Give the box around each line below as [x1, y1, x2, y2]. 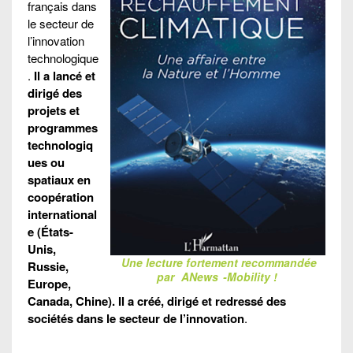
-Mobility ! [222, 269, 277, 285]
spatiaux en [28, 170, 91, 188]
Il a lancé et [31, 66, 95, 84]
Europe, [28, 274, 71, 292]
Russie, [28, 257, 69, 275]
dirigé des [28, 84, 82, 102]
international [28, 205, 97, 223]
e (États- [28, 222, 73, 240]
